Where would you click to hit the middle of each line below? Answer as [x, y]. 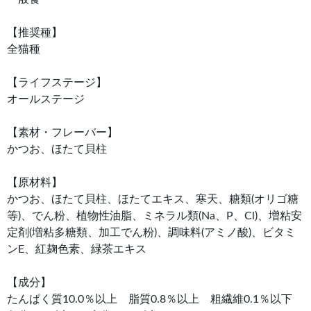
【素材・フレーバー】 [62, 133]
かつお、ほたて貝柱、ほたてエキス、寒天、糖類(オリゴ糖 [153, 200]
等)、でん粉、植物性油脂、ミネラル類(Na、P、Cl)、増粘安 [154, 216]
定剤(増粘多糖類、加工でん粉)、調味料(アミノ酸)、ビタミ [151, 233]
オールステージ [46, 100]
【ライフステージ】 [57, 83]
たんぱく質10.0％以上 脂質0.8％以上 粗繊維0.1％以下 [155, 300]
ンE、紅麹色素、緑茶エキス [77, 250]
